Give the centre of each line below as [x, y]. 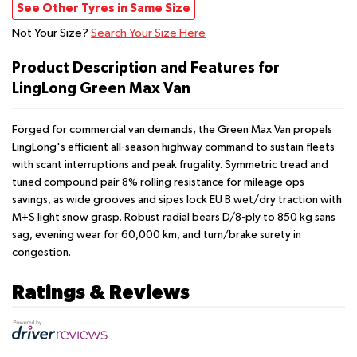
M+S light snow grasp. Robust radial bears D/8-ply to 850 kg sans [174, 218]
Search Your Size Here [148, 33]
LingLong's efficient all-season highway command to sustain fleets [173, 148]
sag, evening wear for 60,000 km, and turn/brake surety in [157, 235]
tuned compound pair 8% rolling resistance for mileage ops [158, 183]
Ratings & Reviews [101, 292]
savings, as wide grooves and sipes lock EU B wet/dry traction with [177, 200]
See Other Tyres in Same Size [104, 9]
